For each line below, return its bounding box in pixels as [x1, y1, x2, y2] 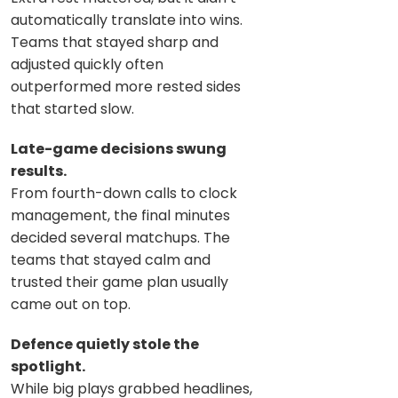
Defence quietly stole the [11, 333, 199, 354]
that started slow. [11, 98, 134, 119]
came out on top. [11, 293, 131, 314]
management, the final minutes [11, 204, 230, 226]
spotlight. [11, 355, 85, 377]
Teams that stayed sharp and [11, 31, 219, 52]
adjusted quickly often [11, 53, 163, 75]
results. [11, 160, 67, 181]
